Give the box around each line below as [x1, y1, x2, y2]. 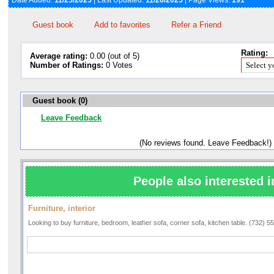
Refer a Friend [171, 20, 221, 30]
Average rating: [30, 51, 87, 61]
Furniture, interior [28, 204, 95, 213]
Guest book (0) [30, 96, 87, 106]
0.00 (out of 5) [87, 51, 139, 61]
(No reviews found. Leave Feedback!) [139, 138, 272, 148]
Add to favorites [94, 20, 150, 30]
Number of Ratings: [30, 61, 103, 70]
